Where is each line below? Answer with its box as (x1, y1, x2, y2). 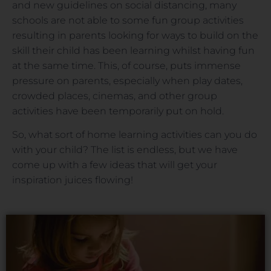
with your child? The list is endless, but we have (12, 144, 238, 156)
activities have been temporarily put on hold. (12, 105, 224, 117)
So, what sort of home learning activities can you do (12, 129, 257, 141)
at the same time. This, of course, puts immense (12, 59, 241, 71)
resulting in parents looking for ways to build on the (12, 29, 258, 41)
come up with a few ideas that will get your (12, 159, 217, 171)
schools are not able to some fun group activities (12, 14, 244, 26)
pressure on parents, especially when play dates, (12, 74, 243, 87)
